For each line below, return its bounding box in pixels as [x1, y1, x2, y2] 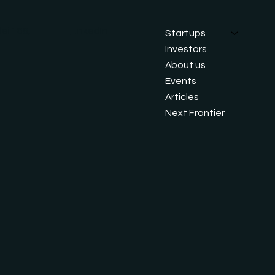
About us [165, 60, 206, 70]
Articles [165, 91, 199, 102]
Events [165, 76, 197, 86]
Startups [165, 28, 206, 38]
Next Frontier [165, 107, 225, 118]
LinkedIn [70, 26, 107, 36]
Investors [165, 44, 207, 54]
